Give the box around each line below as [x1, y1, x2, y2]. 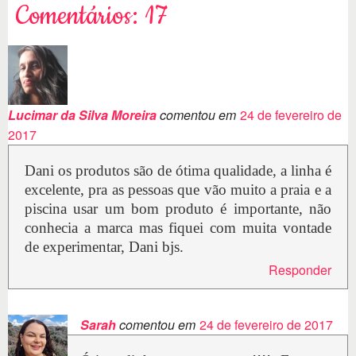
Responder [269, 261, 331, 280]
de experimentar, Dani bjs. [25, 238, 184, 256]
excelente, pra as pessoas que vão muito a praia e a [25, 181, 331, 199]
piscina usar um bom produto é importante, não [25, 200, 331, 218]
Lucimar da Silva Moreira [8, 106, 157, 125]
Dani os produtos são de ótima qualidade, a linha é [25, 162, 331, 180]
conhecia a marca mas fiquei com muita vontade [25, 219, 331, 237]
